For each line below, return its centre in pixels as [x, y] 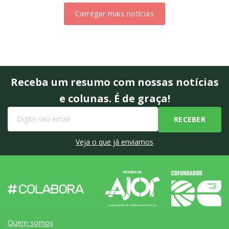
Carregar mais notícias [114, 13]
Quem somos [30, 222]
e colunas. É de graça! [114, 98]
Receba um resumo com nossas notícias [114, 82]
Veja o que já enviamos [114, 142]
